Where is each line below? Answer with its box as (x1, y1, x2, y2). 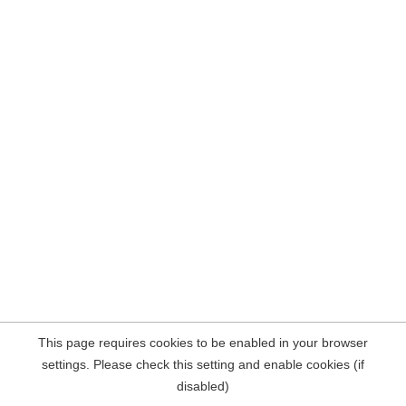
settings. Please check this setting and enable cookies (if (42, 357, 364, 372)
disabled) (177, 379, 229, 393)
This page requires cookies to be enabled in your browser (38, 335, 368, 350)
